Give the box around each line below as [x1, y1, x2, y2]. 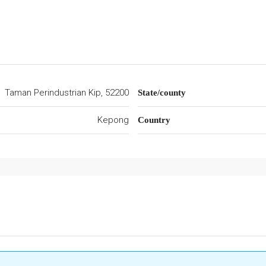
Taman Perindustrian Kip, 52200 [4, 87, 129, 98]
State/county [137, 88, 186, 97]
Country [137, 115, 170, 125]
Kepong [97, 115, 129, 125]
